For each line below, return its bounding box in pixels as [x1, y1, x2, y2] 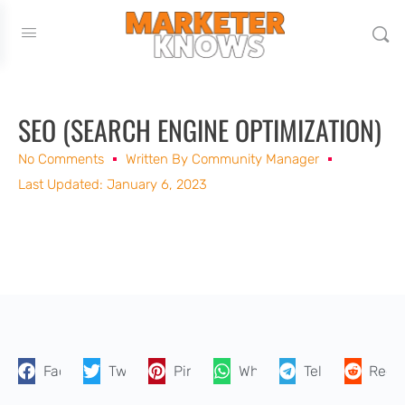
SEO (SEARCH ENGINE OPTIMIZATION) [18, 109, 381, 150]
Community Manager [188, 151, 319, 167]
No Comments [18, 151, 104, 167]
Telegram [304, 363, 365, 381]
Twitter [108, 363, 155, 381]
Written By [126, 151, 188, 167]
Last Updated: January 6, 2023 [18, 176, 207, 193]
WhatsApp [239, 363, 306, 381]
